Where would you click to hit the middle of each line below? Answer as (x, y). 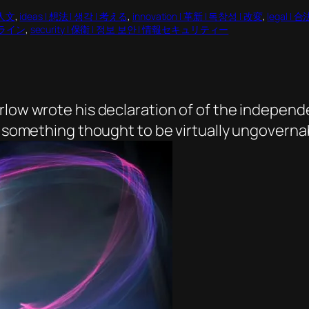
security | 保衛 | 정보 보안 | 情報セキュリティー (129, 30)
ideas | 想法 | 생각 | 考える (74, 17)
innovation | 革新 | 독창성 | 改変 (198, 17)
